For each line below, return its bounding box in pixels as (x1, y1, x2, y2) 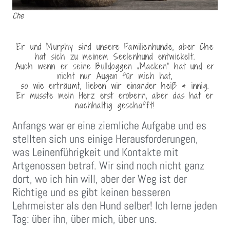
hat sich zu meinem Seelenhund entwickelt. (34, 50, 196, 63)
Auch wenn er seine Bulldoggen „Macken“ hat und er (15, 60, 215, 73)
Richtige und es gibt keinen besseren (12, 185, 170, 200)
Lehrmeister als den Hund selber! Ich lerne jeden (12, 198, 217, 213)
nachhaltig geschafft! (75, 99, 155, 112)
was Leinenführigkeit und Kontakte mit (12, 145, 179, 160)
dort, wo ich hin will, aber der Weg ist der (12, 171, 187, 186)
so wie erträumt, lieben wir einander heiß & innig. (21, 80, 209, 92)
